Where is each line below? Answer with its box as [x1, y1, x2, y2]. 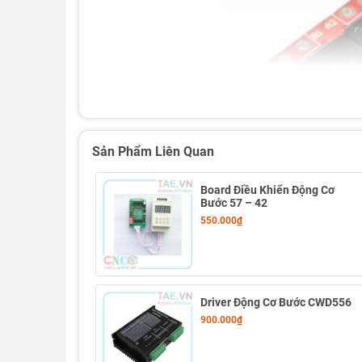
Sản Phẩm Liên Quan [92, 144, 214, 159]
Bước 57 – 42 [200, 196, 268, 209]
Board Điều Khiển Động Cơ [200, 183, 335, 196]
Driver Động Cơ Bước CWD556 [200, 296, 352, 309]
